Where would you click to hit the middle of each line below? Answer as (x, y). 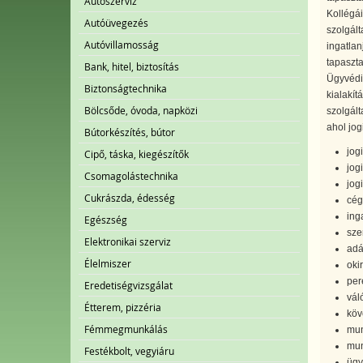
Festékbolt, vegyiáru (129, 351)
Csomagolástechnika (131, 176)
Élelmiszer (108, 263)
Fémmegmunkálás (126, 329)
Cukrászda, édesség (130, 198)
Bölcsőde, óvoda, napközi (141, 110)
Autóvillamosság (122, 45)
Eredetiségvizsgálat (128, 285)
